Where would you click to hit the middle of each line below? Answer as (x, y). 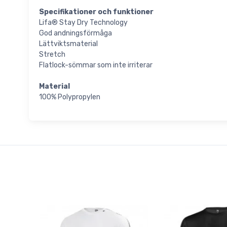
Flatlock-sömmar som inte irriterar (96, 65)
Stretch (52, 55)
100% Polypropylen (70, 97)
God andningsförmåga (75, 33)
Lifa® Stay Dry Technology (83, 23)
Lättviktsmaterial (68, 44)
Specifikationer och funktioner (96, 12)
